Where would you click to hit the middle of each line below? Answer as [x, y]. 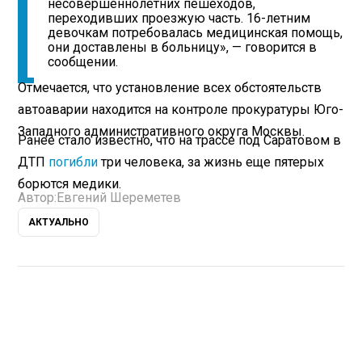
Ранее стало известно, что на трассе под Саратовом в [180, 141]
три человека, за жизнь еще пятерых [211, 162]
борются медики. [70, 184]
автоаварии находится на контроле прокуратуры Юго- [181, 110]
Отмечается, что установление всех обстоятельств [170, 88]
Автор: [38, 198]
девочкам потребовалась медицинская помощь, [196, 33]
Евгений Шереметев [119, 198]
